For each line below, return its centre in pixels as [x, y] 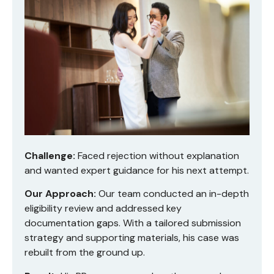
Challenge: [50, 155]
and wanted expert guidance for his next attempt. [137, 170]
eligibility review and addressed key [103, 209]
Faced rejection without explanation [157, 155]
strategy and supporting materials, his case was [132, 238]
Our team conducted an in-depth [172, 194]
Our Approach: [60, 194]
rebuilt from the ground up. [85, 253]
